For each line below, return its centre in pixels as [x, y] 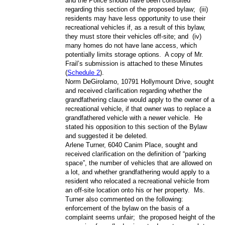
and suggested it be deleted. [107, 136]
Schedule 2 [84, 72]
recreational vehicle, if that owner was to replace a [138, 108]
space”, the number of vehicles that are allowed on [139, 163]
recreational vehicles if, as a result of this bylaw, [136, 27]
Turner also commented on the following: [125, 199]
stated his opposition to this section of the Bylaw [136, 127]
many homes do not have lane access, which [131, 45]
